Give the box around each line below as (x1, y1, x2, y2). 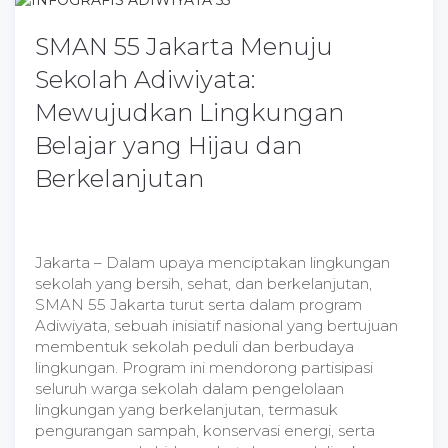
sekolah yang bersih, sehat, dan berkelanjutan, (35, 274, 372, 293)
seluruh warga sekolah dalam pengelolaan (35, 379, 344, 398)
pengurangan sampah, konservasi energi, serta (35, 421, 375, 440)
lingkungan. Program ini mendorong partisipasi (35, 358, 373, 377)
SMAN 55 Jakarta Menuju (35, 32, 333, 61)
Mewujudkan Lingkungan (35, 98, 344, 127)
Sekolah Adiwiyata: (35, 65, 255, 94)
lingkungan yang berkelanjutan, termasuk (35, 400, 338, 419)
